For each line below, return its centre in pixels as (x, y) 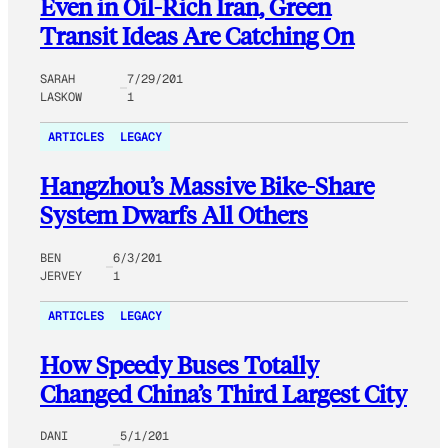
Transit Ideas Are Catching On (197, 35)
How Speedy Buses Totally (179, 364)
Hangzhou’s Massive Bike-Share (207, 185)
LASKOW (61, 96)
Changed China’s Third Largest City (223, 393)
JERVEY (61, 275)
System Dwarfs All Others (174, 214)
